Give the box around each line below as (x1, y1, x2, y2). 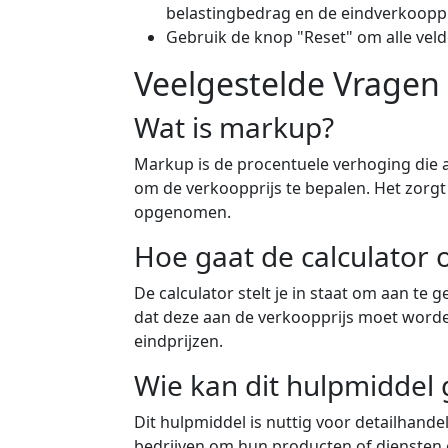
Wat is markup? (134, 108, 334, 146)
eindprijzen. (134, 330, 223, 352)
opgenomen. (134, 201, 231, 223)
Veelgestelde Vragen (134, 62, 440, 105)
